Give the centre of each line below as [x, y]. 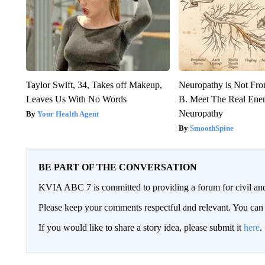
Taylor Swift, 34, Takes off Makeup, [94, 85]
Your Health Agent [68, 114]
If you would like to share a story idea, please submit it [141, 228]
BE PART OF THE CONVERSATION [117, 167]
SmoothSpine [212, 128]
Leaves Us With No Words [76, 99]
